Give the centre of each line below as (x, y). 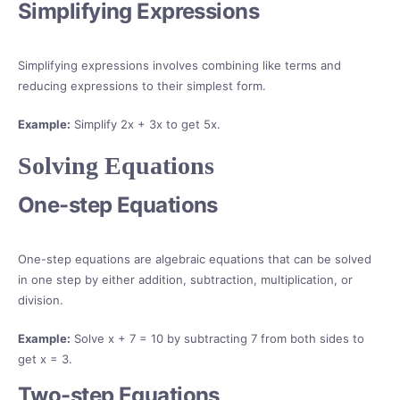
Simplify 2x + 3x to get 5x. (146, 125)
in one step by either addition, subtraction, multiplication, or (185, 280)
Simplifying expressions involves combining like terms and (179, 66)
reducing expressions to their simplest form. (142, 86)
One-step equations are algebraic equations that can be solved (195, 259)
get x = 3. (45, 359)
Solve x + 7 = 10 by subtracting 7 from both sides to (217, 339)
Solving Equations (116, 166)
